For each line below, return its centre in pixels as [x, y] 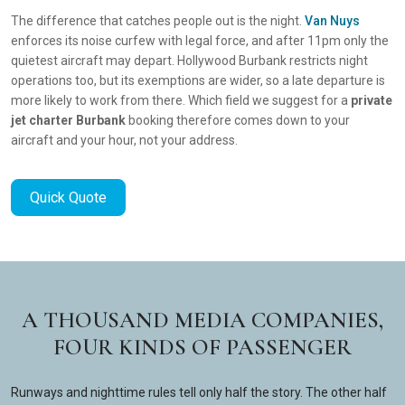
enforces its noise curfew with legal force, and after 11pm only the [200, 41]
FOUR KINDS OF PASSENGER [202, 347]
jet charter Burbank [68, 120]
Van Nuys [332, 21]
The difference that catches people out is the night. [158, 21]
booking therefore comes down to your [238, 120]
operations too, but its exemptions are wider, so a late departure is [198, 80]
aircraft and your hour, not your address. [124, 140]
